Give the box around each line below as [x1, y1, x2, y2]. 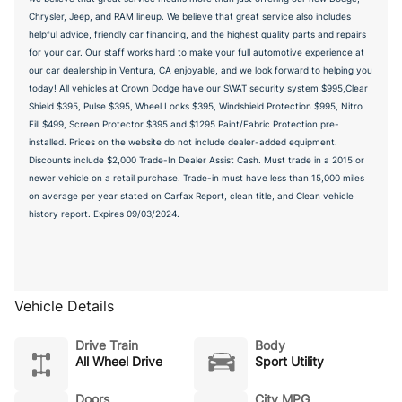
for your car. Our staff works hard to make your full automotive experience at [29, 47, 364, 57]
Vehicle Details [14, 297, 114, 315]
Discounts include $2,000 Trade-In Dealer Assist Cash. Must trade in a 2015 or [29, 154, 364, 165]
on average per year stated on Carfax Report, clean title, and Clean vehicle [29, 190, 354, 201]
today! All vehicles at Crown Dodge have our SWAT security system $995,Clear [29, 83, 368, 93]
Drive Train [75, 337, 138, 353]
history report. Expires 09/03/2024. [29, 208, 179, 219]
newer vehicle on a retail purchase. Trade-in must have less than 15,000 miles [29, 172, 364, 183]
